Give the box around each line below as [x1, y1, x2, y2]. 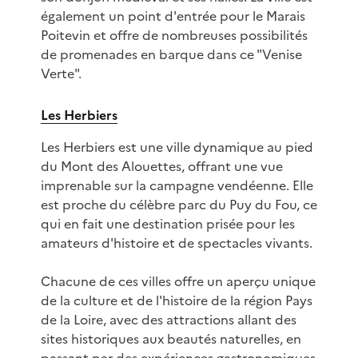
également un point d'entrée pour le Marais [40, 6, 305, 26]
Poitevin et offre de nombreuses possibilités [40, 26, 308, 46]
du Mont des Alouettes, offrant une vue [40, 157, 283, 177]
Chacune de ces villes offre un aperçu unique [40, 272, 316, 292]
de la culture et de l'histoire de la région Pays [40, 291, 312, 311]
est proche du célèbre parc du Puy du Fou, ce [40, 195, 317, 215]
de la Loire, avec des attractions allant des [40, 310, 296, 330]
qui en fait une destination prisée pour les [40, 214, 295, 234]
